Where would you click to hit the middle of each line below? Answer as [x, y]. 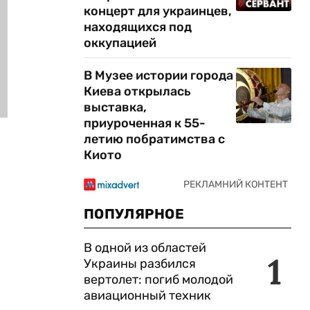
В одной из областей [145, 248]
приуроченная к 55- [145, 123]
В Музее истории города [158, 75]
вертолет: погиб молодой [158, 280]
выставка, [115, 107]
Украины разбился [140, 264]
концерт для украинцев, [158, 11]
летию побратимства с [154, 139]
